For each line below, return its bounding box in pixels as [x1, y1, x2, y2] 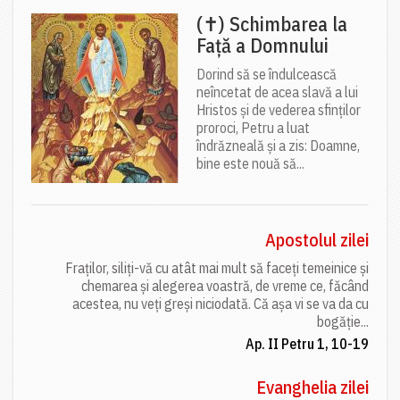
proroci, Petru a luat [196, 119, 310, 137]
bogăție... [317, 312, 369, 331]
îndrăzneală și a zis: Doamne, [196, 137, 360, 155]
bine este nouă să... [196, 154, 304, 173]
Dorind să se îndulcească [196, 65, 337, 84]
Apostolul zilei [265, 228, 369, 253]
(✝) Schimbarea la [196, 11, 347, 37]
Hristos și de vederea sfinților [196, 101, 361, 120]
